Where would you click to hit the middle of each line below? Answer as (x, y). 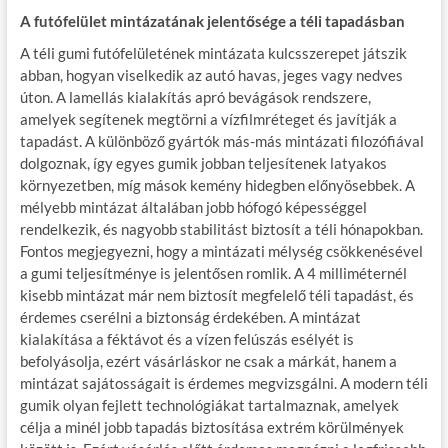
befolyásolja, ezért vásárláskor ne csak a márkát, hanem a (208, 360)
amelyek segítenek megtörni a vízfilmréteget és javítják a (208, 118)
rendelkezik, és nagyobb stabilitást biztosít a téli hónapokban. (221, 228)
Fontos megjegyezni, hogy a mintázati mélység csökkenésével (221, 250)
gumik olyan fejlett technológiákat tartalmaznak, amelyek (209, 404)
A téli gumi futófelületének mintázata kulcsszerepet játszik (213, 52)
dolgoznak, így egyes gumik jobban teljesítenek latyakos (203, 162)
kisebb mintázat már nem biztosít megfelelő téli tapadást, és (216, 294)
